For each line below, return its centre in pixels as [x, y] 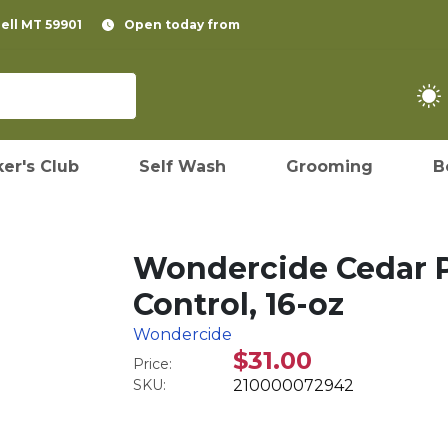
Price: [153, 364]
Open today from [182, 24]
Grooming [329, 166]
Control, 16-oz [239, 304]
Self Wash [182, 166]
